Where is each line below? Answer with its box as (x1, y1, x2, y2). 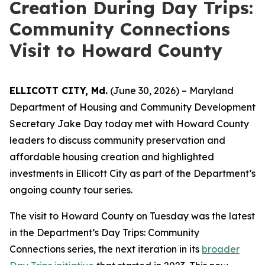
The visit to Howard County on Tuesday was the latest (9, 210, 255, 222)
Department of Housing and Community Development (9, 101, 256, 113)
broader (202, 243, 240, 255)
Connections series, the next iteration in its (9, 243, 202, 255)
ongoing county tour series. (9, 184, 135, 196)
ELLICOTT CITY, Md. (9, 85, 108, 96)
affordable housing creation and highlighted (9, 151, 214, 163)
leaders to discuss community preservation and (9, 134, 225, 146)
